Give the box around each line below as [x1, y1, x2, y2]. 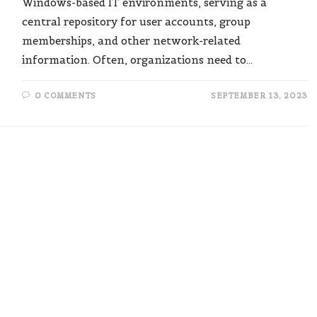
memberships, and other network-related [22, 34, 241, 47]
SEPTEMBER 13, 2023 [211, 91, 308, 100]
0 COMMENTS [34, 91, 96, 100]
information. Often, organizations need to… [22, 53, 253, 67]
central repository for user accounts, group [22, 15, 251, 28]
